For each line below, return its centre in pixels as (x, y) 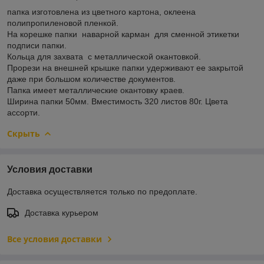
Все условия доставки (55, 239)
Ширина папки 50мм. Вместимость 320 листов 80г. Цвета (118, 101)
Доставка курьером (62, 212)
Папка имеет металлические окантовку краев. (96, 90)
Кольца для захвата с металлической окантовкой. (104, 56)
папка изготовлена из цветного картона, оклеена (101, 11)
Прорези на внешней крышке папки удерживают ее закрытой (125, 67)
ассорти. (24, 112)
